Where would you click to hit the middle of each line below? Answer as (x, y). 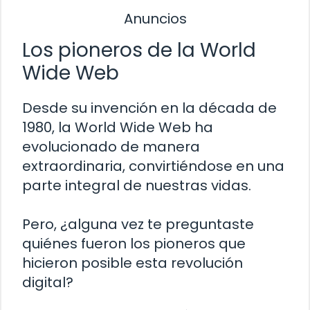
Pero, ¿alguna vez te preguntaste (138, 225)
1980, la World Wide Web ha (118, 128)
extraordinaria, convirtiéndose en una (153, 166)
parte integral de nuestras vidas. (137, 186)
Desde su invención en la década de (149, 108)
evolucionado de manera (111, 147)
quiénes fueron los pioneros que (134, 244)
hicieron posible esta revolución (133, 263)
